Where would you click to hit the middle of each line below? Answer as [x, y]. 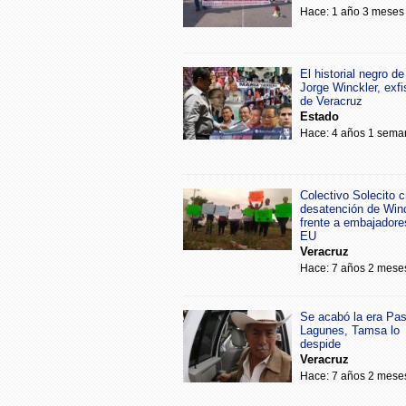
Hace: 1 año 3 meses [352, 12]
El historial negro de [352, 74]
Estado [319, 117]
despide [320, 344]
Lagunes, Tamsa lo [350, 331]
